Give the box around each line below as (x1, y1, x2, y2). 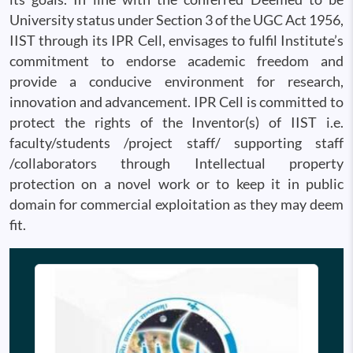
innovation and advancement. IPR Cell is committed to (9, 93, 344, 110)
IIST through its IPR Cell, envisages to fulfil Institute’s (9, 32, 344, 49)
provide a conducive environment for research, (9, 72, 344, 90)
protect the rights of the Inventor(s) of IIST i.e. (9, 113, 344, 131)
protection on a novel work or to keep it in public (9, 175, 344, 192)
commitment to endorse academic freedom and (9, 52, 344, 69)
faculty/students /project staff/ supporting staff (9, 134, 344, 151)
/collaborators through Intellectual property (9, 154, 344, 172)
